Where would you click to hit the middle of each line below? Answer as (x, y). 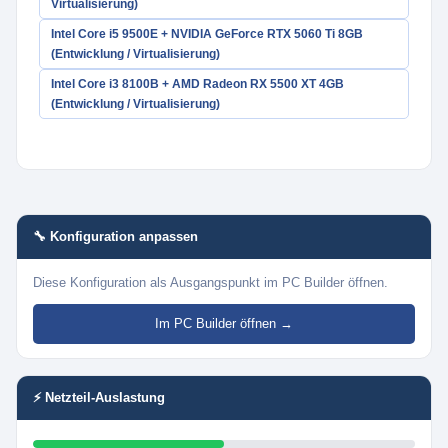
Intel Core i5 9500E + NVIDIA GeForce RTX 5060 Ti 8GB (207, 34)
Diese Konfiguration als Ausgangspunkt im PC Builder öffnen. (210, 282)
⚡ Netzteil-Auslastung (99, 397)
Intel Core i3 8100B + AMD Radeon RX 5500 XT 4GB (197, 84)
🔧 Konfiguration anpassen (115, 236)
